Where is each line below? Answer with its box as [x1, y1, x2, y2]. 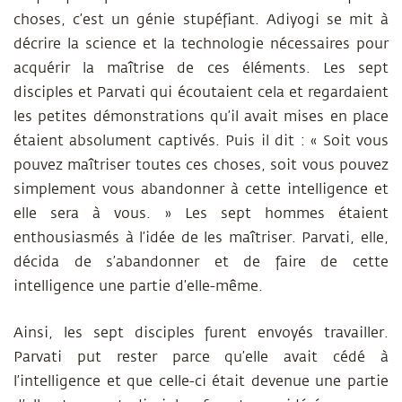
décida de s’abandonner [13, 254, 200, 270]
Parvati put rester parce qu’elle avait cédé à [13, 349, 389, 365]
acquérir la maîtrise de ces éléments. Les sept [13, 60, 389, 76]
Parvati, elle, [301, 230, 389, 246]
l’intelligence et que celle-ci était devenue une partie [13, 373, 389, 389]
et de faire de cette [199, 254, 389, 270]
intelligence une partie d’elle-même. [13, 278, 263, 294]
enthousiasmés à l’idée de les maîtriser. [13, 230, 302, 246]
